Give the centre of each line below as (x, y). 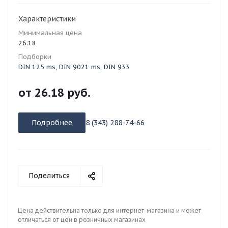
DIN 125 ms (37, 67)
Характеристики (47, 19)
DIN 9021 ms (80, 67)
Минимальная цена (50, 33)
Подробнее (52, 123)
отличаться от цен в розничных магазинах (82, 220)
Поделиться (49, 176)
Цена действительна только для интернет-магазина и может (109, 210)
